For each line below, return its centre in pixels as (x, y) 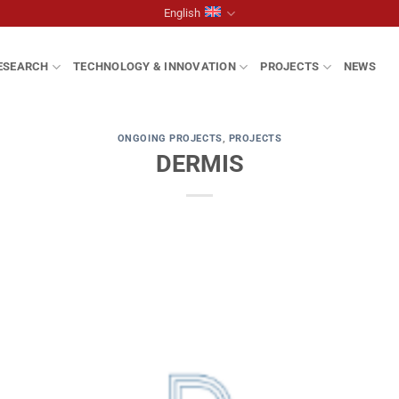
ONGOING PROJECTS (170, 138)
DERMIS (199, 163)
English (182, 13)
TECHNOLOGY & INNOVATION (155, 66)
